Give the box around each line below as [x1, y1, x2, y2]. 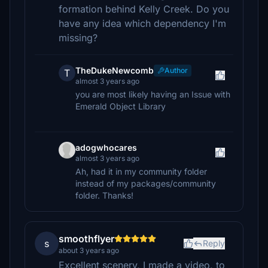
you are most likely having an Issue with [75, 89, 230, 99]
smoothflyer [59, 233, 114, 245]
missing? [59, 32, 98, 44]
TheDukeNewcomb [75, 65, 154, 75]
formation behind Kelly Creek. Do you [59, 3, 229, 15]
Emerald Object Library [75, 101, 166, 111]
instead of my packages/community [75, 178, 216, 188]
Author [165, 66, 188, 75]
